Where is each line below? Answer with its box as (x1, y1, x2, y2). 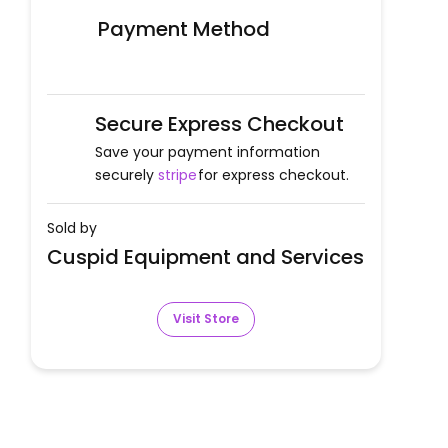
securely (94, 164, 154, 185)
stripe (157, 164, 197, 185)
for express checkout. (198, 164, 350, 185)
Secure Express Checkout (94, 109, 344, 138)
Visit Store (172, 310, 239, 328)
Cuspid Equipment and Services (46, 242, 364, 271)
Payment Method (97, 14, 270, 43)
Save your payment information (94, 141, 320, 162)
